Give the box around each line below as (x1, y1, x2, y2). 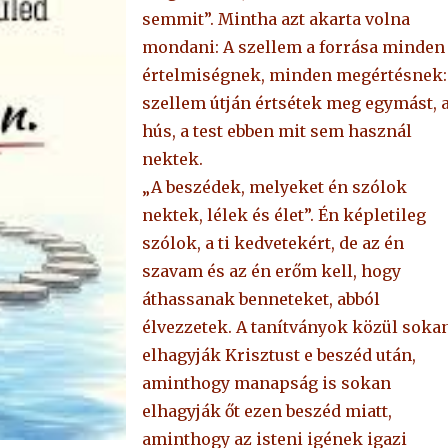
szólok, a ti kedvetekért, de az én (141, 233, 404, 254)
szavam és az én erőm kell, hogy (141, 261, 401, 282)
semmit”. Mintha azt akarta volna (141, 9, 410, 30)
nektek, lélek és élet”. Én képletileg (141, 205, 426, 226)
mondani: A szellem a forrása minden (141, 37, 445, 58)
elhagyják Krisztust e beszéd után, (141, 345, 416, 366)
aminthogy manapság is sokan (141, 373, 391, 394)
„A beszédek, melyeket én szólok (141, 177, 407, 198)
